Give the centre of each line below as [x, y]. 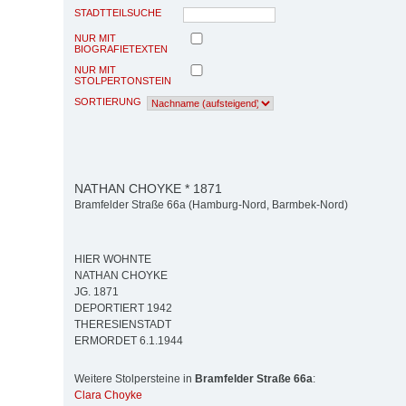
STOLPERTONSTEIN [123, 80]
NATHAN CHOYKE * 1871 [148, 188]
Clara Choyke [108, 396]
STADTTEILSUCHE [118, 12]
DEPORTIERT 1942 [123, 309]
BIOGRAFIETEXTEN [121, 48]
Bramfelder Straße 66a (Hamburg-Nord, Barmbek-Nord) [211, 205]
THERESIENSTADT [123, 325]
